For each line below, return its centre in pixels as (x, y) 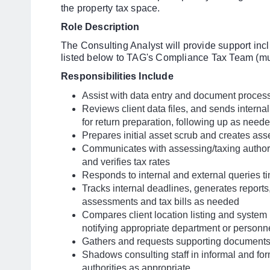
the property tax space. (111, 8)
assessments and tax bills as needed (161, 202)
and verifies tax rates (126, 162)
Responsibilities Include (117, 76)
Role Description (100, 27)
